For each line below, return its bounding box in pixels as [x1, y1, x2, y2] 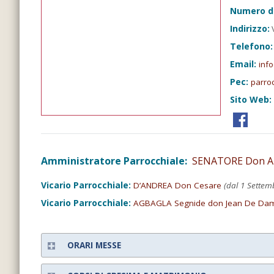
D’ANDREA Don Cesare [133, 179, 221, 191]
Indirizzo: [230, 23, 270, 35]
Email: [230, 58, 259, 70]
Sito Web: [230, 94, 272, 106]
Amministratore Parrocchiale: [41, 154, 190, 168]
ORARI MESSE [67, 239, 121, 251]
